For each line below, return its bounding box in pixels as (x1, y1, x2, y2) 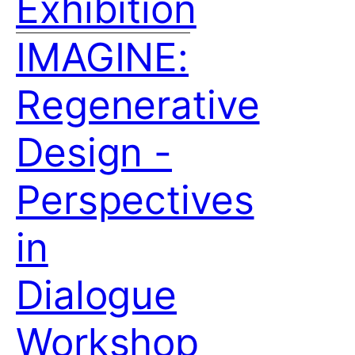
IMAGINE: (16, 33, 189, 81)
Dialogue (16, 271, 177, 319)
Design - (16, 128, 173, 176)
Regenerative (16, 81, 260, 128)
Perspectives (16, 176, 254, 223)
